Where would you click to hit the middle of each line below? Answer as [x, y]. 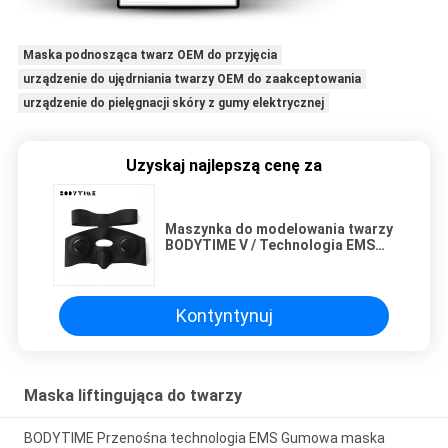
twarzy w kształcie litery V [251, 276]
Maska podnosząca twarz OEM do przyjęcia [149, 54]
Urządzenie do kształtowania [263, 260]
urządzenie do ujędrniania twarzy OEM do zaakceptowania [191, 78]
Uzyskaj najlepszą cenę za [224, 165]
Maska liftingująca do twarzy [132, 396]
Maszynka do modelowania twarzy [279, 228]
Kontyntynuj [224, 316]
